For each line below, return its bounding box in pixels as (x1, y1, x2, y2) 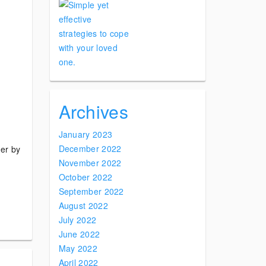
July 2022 (58, 214, 97, 226)
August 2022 (58, 199, 108, 211)
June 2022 (58, 228, 100, 240)
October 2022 (58, 171, 113, 183)
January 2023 (58, 128, 113, 140)
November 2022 (58, 157, 122, 169)
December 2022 (58, 142, 122, 154)
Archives (58, 99, 128, 124)
